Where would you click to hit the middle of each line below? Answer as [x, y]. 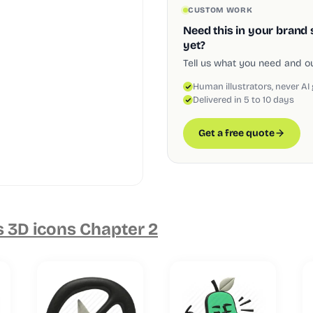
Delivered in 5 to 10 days [243, 100]
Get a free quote [236, 133]
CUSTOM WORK [220, 10]
